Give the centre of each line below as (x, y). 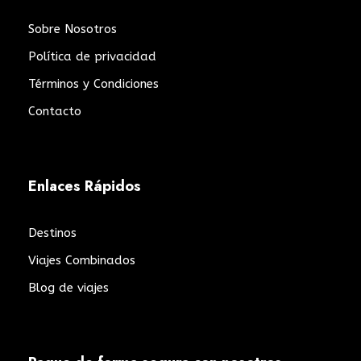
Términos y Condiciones (93, 83)
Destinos (52, 232)
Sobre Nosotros (73, 29)
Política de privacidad (92, 56)
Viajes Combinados (82, 260)
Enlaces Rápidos (85, 186)
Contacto (55, 111)
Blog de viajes (68, 287)
